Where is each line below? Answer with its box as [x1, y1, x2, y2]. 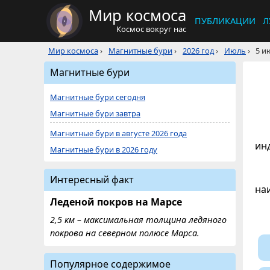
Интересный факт [50, 173, 134, 186]
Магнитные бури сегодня [50, 92, 145, 102]
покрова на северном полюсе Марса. [50, 227, 199, 239]
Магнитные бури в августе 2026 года [50, 128, 187, 139]
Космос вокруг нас [116, 24, 186, 34]
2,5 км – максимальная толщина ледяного [50, 214, 227, 225]
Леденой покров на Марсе [50, 195, 182, 209]
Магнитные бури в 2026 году [50, 144, 157, 155]
